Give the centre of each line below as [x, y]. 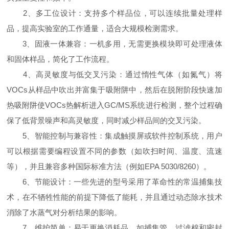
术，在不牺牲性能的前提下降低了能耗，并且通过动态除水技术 [114, 197]
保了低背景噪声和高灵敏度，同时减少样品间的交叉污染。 [107, 120]
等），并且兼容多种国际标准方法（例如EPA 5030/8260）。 [109, 166]
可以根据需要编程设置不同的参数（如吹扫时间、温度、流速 [114, 151]
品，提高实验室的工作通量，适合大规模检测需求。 [95, 28]
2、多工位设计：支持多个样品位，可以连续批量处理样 [114, 13]
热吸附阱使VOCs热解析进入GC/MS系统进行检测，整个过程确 [114, 105]
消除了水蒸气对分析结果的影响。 [64, 212]
